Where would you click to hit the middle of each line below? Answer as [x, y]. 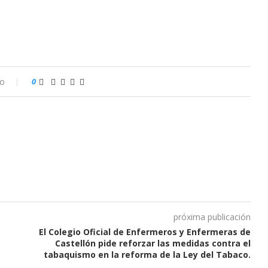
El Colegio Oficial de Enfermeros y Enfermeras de [144, 232]
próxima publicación [212, 217]
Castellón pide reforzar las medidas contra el [153, 243]
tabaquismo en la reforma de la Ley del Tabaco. [147, 255]
